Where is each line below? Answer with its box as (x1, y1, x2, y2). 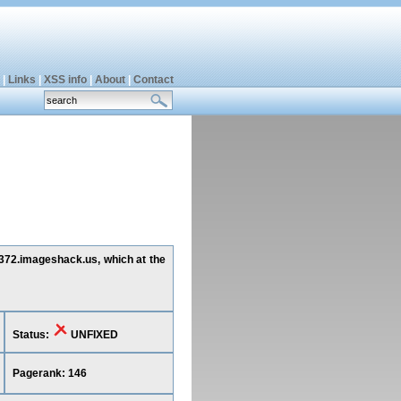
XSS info (43, 73, 87, 86)
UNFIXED (67, 328, 118, 341)
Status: (12, 328, 52, 341)
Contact (132, 73, 174, 86)
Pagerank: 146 (12, 367, 87, 380)
